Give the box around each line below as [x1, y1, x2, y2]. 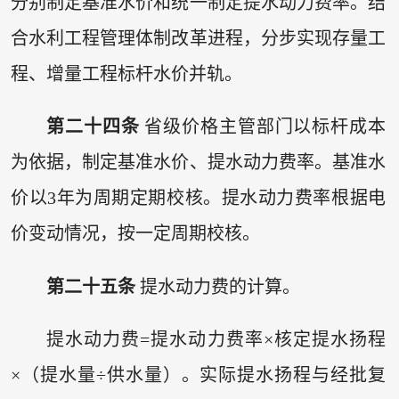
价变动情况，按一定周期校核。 [10, 224, 260, 244]
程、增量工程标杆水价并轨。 [10, 63, 242, 84]
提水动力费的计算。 [134, 276, 300, 297]
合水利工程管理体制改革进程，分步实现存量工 [10, 28, 387, 48]
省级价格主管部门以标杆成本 [139, 117, 387, 137]
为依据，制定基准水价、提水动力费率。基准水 [10, 152, 387, 173]
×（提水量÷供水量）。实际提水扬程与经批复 [10, 365, 387, 386]
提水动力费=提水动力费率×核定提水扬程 [45, 330, 387, 350]
